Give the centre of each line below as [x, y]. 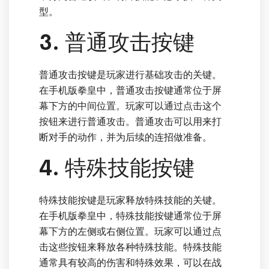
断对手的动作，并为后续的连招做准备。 [125, 138]
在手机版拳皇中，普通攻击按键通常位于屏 [130, 91]
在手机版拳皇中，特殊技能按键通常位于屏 [130, 216]
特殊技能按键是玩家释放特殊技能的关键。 [130, 201]
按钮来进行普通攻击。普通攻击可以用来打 [130, 122]
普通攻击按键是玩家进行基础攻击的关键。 [130, 75]
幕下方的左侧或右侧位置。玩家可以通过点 [130, 232]
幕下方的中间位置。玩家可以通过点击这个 [130, 106]
